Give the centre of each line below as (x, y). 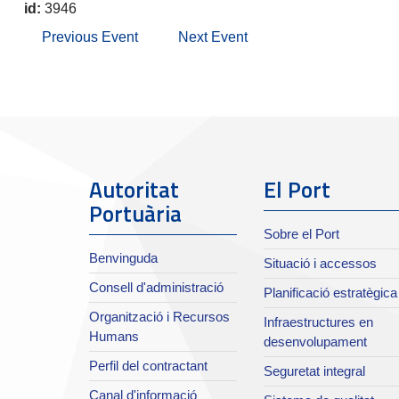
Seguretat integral (314, 371)
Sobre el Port (301, 234)
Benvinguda (123, 258)
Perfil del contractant (148, 366)
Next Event (213, 37)
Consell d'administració (156, 288)
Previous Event (90, 37)
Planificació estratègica (330, 293)
